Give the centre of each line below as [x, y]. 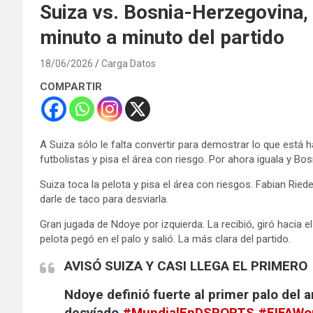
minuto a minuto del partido [162, 37]
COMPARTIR [71, 86]
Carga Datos [129, 63]
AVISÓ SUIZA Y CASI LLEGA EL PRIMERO [186, 265]
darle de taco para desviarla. [104, 199]
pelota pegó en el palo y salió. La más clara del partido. [165, 239]
